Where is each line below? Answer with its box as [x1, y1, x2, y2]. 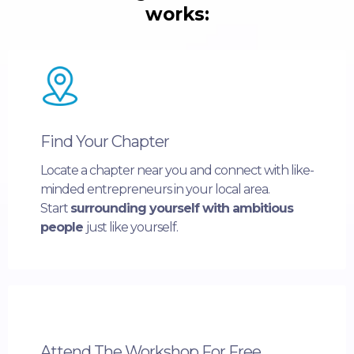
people [40, 219, 86, 235]
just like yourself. [86, 219, 178, 235]
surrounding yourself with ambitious [70, 200, 293, 216]
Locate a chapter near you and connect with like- [40, 162, 314, 178]
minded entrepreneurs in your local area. [40, 181, 269, 197]
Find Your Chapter [40, 131, 169, 151]
